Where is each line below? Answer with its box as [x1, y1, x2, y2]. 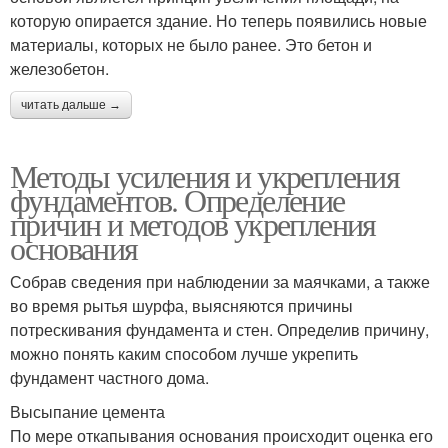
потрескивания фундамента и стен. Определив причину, [10, 317, 429, 341]
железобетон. [10, 56, 109, 80]
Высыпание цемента [10, 399, 165, 423]
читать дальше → [21, 97, 121, 112]
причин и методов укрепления [10, 201, 376, 245]
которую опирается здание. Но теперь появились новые [10, 8, 427, 32]
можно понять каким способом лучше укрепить [10, 341, 358, 365]
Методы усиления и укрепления [10, 153, 400, 197]
